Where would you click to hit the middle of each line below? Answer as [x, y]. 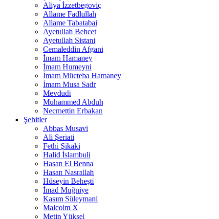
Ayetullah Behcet [70, 32]
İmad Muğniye [66, 190]
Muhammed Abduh [73, 102]
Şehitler [35, 120]
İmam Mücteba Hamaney [82, 76]
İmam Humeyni [67, 67]
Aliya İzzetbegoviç [72, 5]
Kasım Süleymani [70, 199]
